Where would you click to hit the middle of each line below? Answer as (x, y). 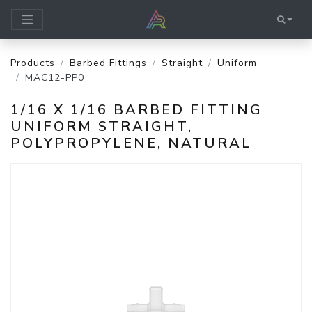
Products (33, 63)
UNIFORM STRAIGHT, (102, 126)
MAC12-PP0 (55, 78)
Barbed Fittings (108, 63)
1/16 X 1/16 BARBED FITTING (136, 110)
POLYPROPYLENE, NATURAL (131, 143)
